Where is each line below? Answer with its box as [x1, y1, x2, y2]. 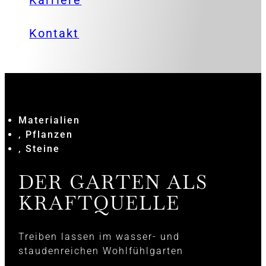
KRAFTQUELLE [18, 190, 180, 216]
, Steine [18, 142, 61, 154]
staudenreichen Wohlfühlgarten [18, 245, 184, 256]
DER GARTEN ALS [18, 169, 208, 195]
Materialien [18, 114, 81, 126]
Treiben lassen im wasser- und [18, 230, 180, 242]
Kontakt [29, 26, 80, 40]
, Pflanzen [18, 128, 74, 140]
